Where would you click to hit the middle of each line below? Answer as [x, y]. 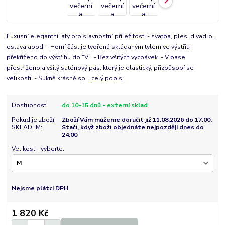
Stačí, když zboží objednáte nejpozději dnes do [133, 127]
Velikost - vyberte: [38, 149]
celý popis [107, 78]
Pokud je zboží [33, 120]
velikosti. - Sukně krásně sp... [49, 78]
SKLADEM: [27, 127]
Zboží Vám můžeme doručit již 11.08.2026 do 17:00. [137, 120]
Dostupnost [29, 105]
